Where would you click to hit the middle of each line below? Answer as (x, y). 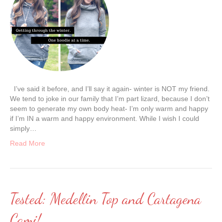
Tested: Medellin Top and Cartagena (106, 199)
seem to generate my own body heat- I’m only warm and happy (109, 109)
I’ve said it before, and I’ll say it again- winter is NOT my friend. (110, 89)
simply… (23, 128)
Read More (28, 143)
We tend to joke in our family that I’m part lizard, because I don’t (110, 99)
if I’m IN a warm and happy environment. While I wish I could (105, 118)
